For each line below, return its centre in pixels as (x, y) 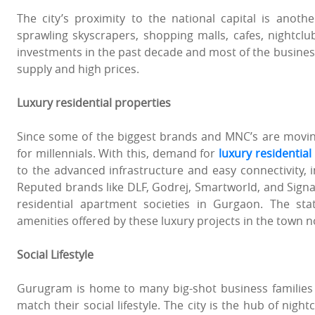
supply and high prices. (78, 69)
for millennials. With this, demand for (118, 154)
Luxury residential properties (94, 103)
